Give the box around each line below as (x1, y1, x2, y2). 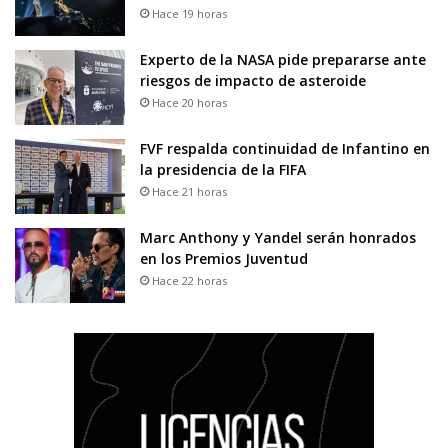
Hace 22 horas (152, 272, 227, 288)
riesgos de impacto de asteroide (140, 70, 366, 90)
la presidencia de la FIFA (140, 159, 306, 179)
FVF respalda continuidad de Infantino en (140, 138, 430, 158)
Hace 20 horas (152, 94, 227, 110)
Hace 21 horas (152, 183, 227, 199)
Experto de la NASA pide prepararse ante (140, 49, 426, 69)
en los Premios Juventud (140, 248, 308, 268)
